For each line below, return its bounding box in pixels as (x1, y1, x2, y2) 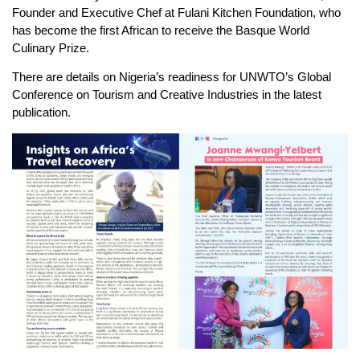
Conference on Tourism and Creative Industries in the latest (12, 88, 321, 102)
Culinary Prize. (12, 40, 89, 55)
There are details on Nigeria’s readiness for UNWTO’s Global (12, 70, 331, 84)
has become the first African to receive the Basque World (12, 22, 309, 37)
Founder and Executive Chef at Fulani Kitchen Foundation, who (12, 5, 341, 19)
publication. (12, 105, 71, 120)
